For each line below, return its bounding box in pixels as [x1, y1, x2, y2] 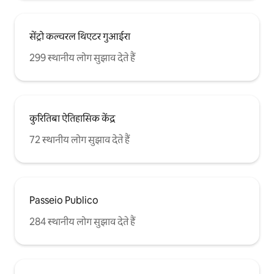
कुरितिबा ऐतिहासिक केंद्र [29, 112, 115, 125]
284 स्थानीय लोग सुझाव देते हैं [29, 215, 135, 229]
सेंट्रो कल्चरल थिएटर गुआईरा [29, 30, 130, 43]
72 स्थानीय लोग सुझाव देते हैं [29, 133, 130, 147]
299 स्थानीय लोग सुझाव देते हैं [29, 51, 135, 65]
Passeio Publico [29, 194, 98, 207]
